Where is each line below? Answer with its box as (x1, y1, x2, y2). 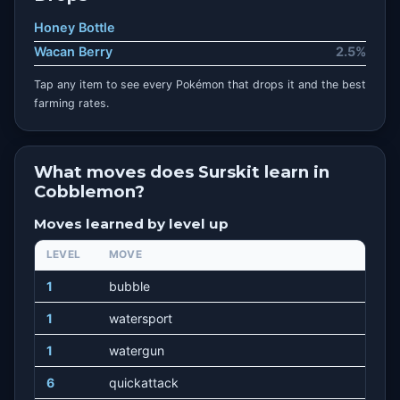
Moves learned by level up (33, 215, 229, 233)
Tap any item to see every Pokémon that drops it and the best (33, 77, 366, 91)
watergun (108, 343, 164, 359)
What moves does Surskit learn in (33, 162, 329, 183)
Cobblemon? (33, 181, 145, 203)
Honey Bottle (33, 20, 115, 36)
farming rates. (33, 96, 109, 110)
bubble (108, 279, 150, 295)
